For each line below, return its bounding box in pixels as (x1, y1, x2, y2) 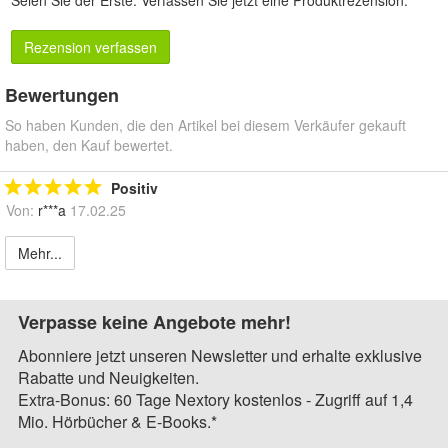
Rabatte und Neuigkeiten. (18, 365, 199, 389)
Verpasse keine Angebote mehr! (18, 308, 291, 335)
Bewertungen (5, 81, 119, 108)
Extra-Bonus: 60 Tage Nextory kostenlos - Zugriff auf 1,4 (18, 387, 413, 411)
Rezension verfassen (24, 36, 157, 57)
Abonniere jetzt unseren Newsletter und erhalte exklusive (18, 343, 422, 367)
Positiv (111, 177, 158, 198)
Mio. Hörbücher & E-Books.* (18, 409, 217, 433)
